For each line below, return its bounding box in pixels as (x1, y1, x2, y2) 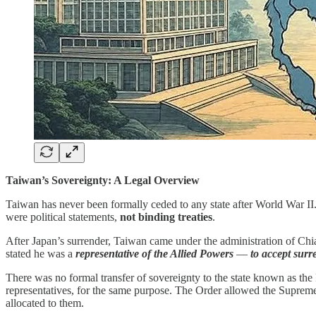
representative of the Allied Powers (75, 247, 233, 260)
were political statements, (6, 210, 120, 223)
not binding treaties (120, 210, 212, 223)
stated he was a (6, 247, 75, 260)
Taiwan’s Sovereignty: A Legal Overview (6, 174, 200, 186)
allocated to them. (6, 296, 84, 309)
